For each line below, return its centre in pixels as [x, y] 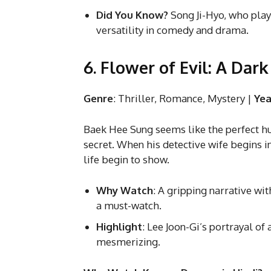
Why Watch [125, 190]
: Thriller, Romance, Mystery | [184, 98]
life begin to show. [126, 159]
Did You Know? [132, 15]
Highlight [119, 226]
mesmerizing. [128, 241]
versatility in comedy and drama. [172, 30]
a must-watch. [129, 205]
